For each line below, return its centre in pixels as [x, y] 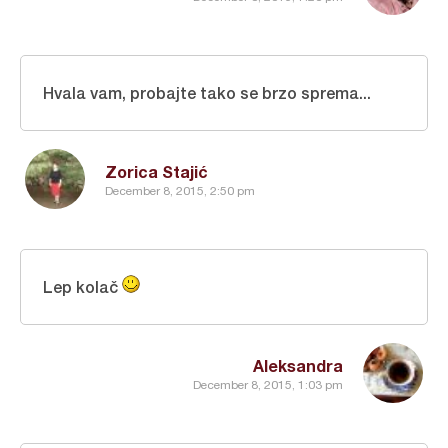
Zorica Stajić [156, 171]
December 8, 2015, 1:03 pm [268, 385]
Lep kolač [82, 286]
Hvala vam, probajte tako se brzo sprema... [207, 92]
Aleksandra [298, 365]
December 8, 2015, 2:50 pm [180, 191]
